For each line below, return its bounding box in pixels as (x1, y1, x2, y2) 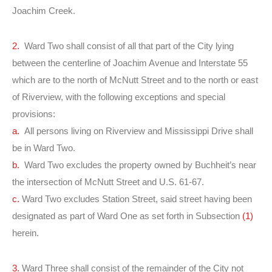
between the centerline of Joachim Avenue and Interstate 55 (12, 58, 248, 68)
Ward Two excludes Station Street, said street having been (22, 194, 252, 204)
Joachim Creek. (12, 5, 75, 16)
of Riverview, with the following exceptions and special (12, 92, 225, 102)
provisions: (12, 109, 55, 119)
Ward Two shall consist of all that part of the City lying (24, 41, 234, 51)
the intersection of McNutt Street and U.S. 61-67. (12, 177, 204, 187)
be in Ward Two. (12, 143, 75, 153)
